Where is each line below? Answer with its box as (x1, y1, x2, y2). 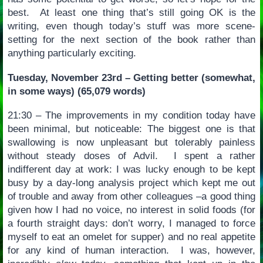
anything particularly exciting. (7, 48, 136, 59)
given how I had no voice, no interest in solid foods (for (7, 204, 256, 216)
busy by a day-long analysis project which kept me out (7, 177, 256, 189)
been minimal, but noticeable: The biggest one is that (7, 123, 256, 135)
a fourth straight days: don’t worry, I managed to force (7, 218, 256, 230)
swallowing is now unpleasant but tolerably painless (7, 137, 256, 149)
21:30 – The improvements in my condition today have (7, 110, 256, 122)
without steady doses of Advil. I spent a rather (7, 150, 256, 162)
